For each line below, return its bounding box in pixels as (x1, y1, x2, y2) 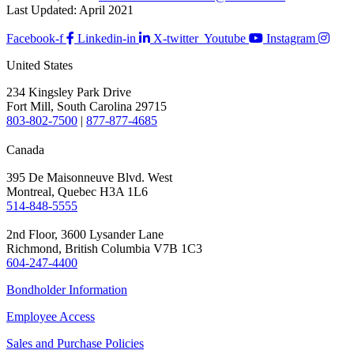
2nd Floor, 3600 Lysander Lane (6, 227, 164, 241)
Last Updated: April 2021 (6, 2, 134, 17)
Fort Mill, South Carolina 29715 (6, 99, 167, 113)
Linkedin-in (77, 31, 136, 45)
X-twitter (153, 31, 198, 45)
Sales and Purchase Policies (6, 336, 144, 350)
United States (6, 58, 73, 72)
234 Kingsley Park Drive (6, 85, 131, 99)
